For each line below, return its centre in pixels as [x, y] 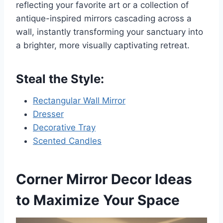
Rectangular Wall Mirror [79, 101]
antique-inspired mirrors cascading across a [104, 19]
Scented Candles [67, 141]
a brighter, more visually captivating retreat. [103, 46]
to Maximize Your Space [98, 200]
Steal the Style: [60, 79]
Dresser [48, 114]
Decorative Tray [64, 128]
